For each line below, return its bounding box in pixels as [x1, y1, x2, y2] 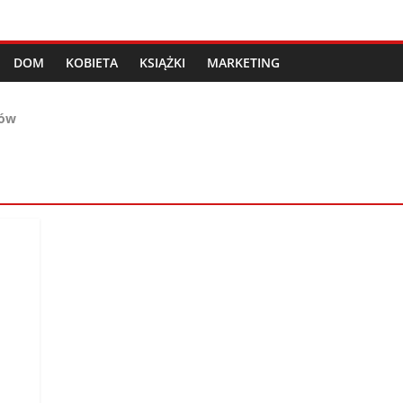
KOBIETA [66, 54, 118, 71]
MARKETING [207, 54, 280, 71]
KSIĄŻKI [139, 54, 185, 71]
